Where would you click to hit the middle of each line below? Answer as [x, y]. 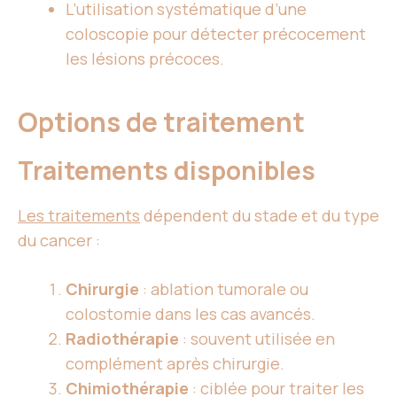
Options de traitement [164, 122]
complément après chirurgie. [175, 364]
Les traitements [79, 216]
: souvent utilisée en [257, 339]
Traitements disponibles [167, 171]
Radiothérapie [122, 339]
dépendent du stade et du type [260, 216]
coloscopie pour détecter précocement [216, 34]
